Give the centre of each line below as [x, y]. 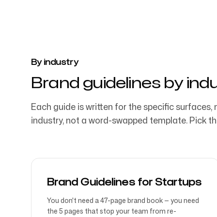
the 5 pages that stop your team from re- [112, 211]
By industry [55, 62]
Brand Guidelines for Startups [124, 182]
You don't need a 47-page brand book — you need [123, 200]
